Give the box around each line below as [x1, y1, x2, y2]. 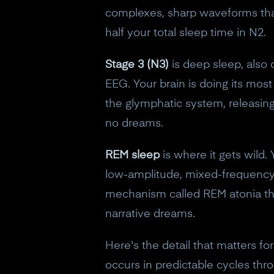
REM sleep [105, 150, 160, 161]
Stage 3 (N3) [105, 59, 169, 70]
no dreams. [105, 118, 163, 129]
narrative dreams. [105, 209, 195, 220]
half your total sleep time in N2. [105, 28, 266, 39]
